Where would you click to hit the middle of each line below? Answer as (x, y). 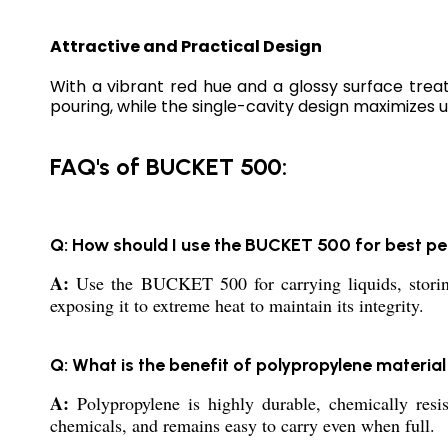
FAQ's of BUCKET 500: (168, 167)
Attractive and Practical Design (186, 47)
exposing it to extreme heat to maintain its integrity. (237, 305)
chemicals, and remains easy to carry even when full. (242, 425)
